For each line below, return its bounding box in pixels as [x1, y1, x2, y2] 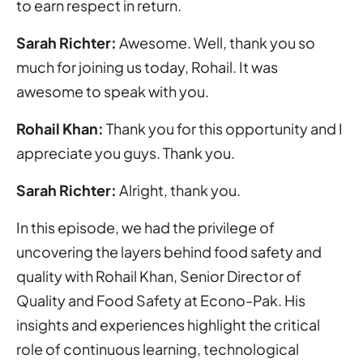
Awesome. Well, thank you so [117, 32, 315, 52]
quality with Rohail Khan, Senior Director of [16, 266, 301, 285]
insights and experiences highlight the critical [16, 314, 320, 334]
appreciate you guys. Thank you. [16, 143, 235, 162]
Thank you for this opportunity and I [104, 118, 343, 138]
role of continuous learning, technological [16, 339, 299, 358]
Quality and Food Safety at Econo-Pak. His [16, 290, 305, 310]
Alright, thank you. [117, 180, 241, 199]
